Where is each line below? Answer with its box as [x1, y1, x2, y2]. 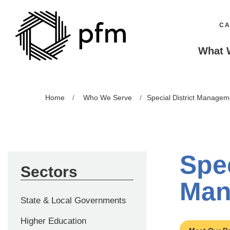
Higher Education [21, 216, 86, 226]
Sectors [21, 163, 78, 180]
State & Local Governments [21, 196, 126, 205]
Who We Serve [83, 93, 132, 102]
